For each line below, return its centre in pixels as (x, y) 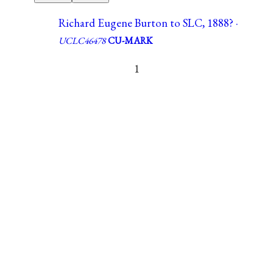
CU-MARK (130, 40)
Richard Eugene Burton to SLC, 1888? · (148, 23)
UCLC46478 (82, 40)
